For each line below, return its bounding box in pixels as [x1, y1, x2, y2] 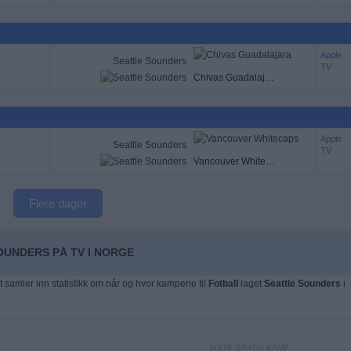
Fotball [208, 278, 238, 289]
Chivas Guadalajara [264, 72, 274, 84]
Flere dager [29, 197, 87, 210]
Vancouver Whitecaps [265, 156, 275, 168]
